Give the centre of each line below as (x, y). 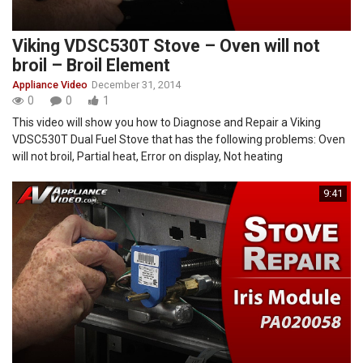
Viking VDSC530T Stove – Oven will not (166, 46)
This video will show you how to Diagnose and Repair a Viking (167, 123)
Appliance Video (50, 85)
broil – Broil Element (91, 66)
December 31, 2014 (136, 85)
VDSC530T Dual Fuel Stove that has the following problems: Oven (179, 140)
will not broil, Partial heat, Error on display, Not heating (147, 157)
